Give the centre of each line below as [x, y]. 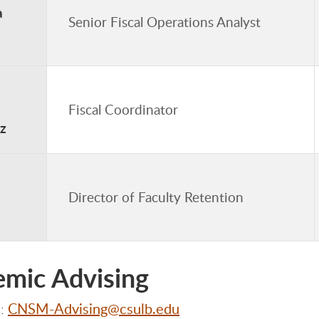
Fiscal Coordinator [123, 109]
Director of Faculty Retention [156, 197]
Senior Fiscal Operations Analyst [164, 22]
